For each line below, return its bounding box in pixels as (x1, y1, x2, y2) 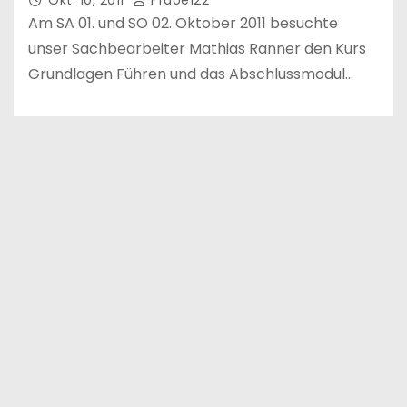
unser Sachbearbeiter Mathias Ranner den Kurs (28, 37, 366, 59)
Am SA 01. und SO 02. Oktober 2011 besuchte (28, 12, 338, 34)
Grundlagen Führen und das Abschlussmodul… (28, 63, 353, 84)
